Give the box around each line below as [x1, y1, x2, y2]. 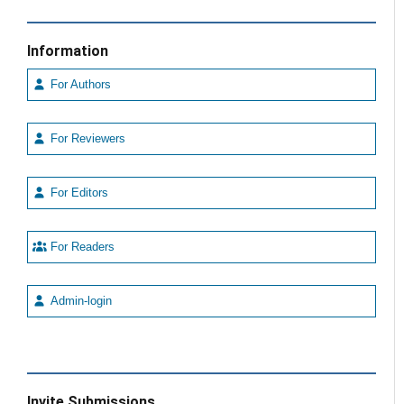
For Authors [46, 78, 111, 92]
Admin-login [46, 295, 112, 308]
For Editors [46, 187, 108, 200]
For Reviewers [46, 133, 125, 146]
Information [27, 41, 108, 60]
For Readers [46, 241, 115, 254]
